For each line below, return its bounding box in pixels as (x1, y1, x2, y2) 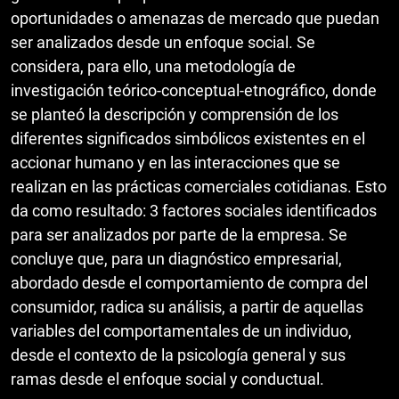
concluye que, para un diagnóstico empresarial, (11, 248, 342, 268)
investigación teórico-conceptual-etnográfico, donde (11, 80, 377, 100)
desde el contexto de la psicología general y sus (11, 345, 346, 364)
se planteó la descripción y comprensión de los (11, 104, 338, 124)
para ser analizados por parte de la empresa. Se (11, 224, 347, 244)
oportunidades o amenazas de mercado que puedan (11, 8, 379, 28)
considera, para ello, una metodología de (11, 56, 296, 76)
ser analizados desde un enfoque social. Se (11, 32, 315, 52)
